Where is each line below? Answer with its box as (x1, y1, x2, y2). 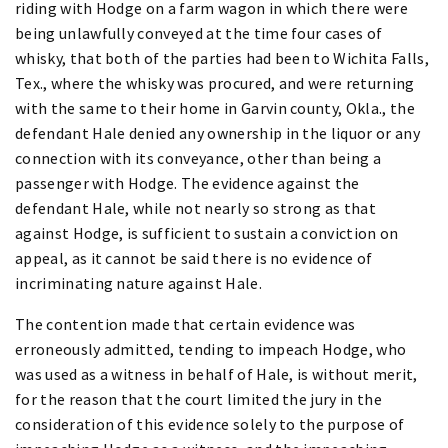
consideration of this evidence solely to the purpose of (15, 413, 405, 434)
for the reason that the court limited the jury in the (15, 388, 382, 409)
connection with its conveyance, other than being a (15, 147, 382, 168)
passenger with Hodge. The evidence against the (15, 172, 360, 193)
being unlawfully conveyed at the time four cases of (15, 22, 383, 43)
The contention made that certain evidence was (15, 313, 356, 334)
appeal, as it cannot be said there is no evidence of (15, 247, 373, 268)
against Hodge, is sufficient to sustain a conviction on (15, 222, 399, 243)
